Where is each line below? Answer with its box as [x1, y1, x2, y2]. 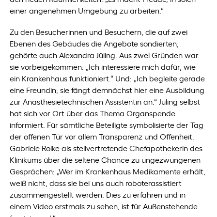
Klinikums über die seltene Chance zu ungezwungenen [10, 154, 201, 165]
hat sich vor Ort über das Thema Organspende [10, 108, 176, 118]
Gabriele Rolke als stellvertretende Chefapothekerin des [10, 142, 203, 153]
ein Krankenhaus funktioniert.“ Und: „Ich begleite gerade [10, 73, 205, 83]
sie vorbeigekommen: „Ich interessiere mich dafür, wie [10, 61, 196, 72]
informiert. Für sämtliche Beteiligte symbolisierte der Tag [10, 119, 204, 130]
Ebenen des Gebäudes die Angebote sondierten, [10, 38, 179, 48]
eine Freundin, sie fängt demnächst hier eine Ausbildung [10, 84, 205, 95]
